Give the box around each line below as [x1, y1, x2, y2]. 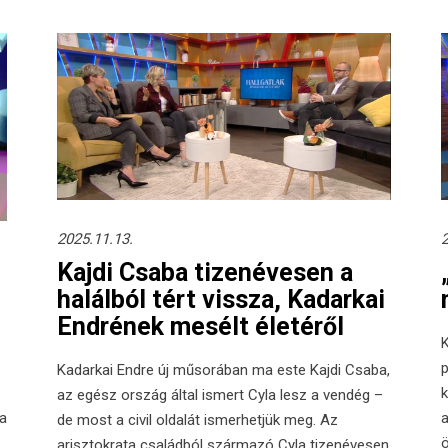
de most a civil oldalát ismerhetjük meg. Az [57, 410, 339, 429]
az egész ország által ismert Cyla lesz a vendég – [57, 385, 384, 404]
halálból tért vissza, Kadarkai [57, 284, 386, 314]
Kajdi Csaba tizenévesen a [57, 257, 354, 287]
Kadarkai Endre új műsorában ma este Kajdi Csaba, [57, 360, 391, 379]
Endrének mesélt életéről [57, 311, 345, 341]
